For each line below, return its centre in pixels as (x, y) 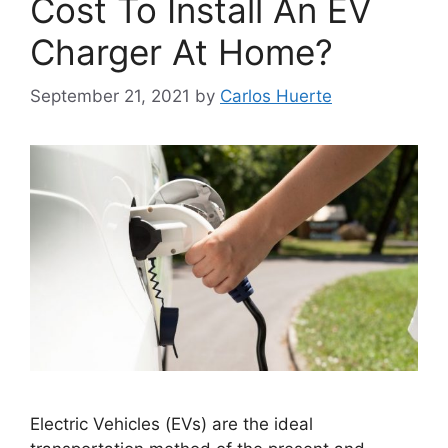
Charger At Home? (181, 51)
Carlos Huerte (276, 96)
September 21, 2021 (110, 96)
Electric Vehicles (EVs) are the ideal (171, 424)
